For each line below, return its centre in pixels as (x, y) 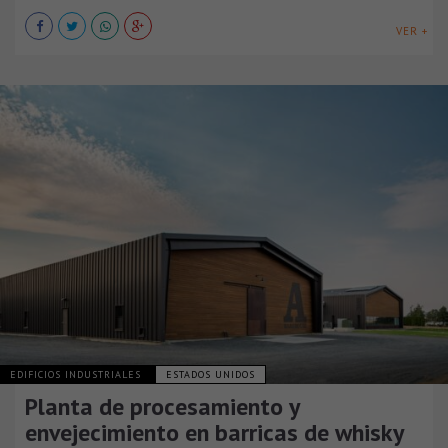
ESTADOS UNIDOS (210, 375)
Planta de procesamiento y (162, 407)
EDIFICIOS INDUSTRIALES (77, 375)
